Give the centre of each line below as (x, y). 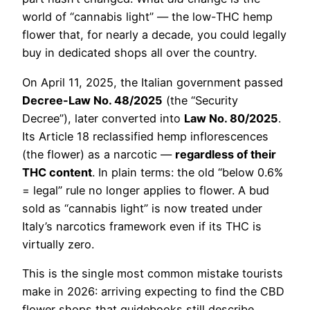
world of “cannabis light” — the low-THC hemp (147, 17)
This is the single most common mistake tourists (153, 274)
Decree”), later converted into (103, 118)
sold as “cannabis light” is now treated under (142, 208)
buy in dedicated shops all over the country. (139, 53)
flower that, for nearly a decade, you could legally (154, 35)
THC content (57, 172)
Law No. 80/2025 (231, 118)
